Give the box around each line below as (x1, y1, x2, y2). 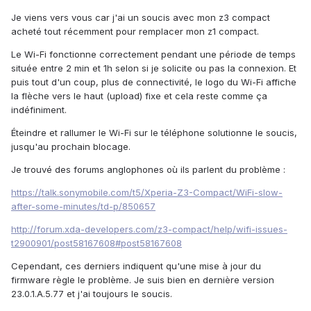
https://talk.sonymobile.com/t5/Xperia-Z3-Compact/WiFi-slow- (11, 187, 283, 199)
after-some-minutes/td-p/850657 (11, 201, 155, 212)
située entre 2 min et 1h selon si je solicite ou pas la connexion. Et (11, 62, 296, 74)
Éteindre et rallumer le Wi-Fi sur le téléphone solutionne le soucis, (11, 127, 297, 139)
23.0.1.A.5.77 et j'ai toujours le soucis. (11, 288, 172, 300)
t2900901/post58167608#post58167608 (11, 237, 182, 249)
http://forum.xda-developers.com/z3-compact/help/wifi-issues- (11, 224, 287, 235)
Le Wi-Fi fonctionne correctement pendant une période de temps (11, 49, 296, 60)
